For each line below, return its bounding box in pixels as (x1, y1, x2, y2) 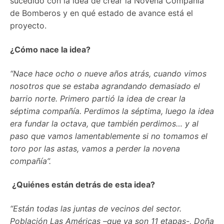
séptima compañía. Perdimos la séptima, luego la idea (10, 105, 214, 116)
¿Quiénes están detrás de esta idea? (10, 179, 155, 190)
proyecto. (10, 20, 46, 31)
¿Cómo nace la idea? (10, 44, 90, 55)
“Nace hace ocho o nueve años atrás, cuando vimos (10, 68, 206, 78)
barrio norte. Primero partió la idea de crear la (10, 93, 185, 103)
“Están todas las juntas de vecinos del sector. (10, 203, 181, 213)
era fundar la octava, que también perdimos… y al (10, 118, 198, 128)
